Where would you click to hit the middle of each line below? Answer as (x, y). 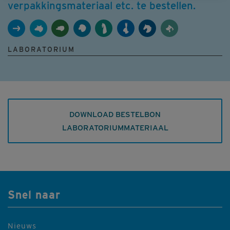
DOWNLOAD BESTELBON (115, 114)
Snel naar (34, 195)
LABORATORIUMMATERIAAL (115, 127)
